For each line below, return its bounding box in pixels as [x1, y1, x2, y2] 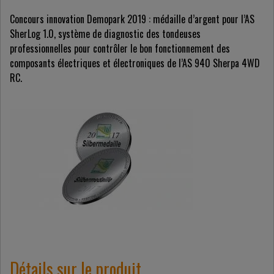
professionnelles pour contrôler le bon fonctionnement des [10, 41, 230, 56]
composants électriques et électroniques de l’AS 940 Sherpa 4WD [10, 56, 260, 71]
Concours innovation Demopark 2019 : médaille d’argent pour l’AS [10, 12, 254, 27]
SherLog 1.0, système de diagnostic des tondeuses [10, 26, 201, 42]
